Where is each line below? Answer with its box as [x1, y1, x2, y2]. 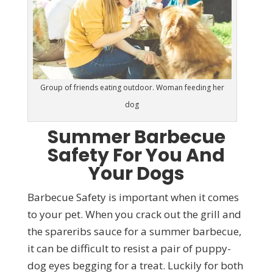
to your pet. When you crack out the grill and [27, 207, 241, 221]
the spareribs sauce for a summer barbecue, [27, 224, 241, 238]
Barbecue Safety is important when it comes [27, 190, 239, 204]
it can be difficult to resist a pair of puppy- [27, 241, 231, 255]
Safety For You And [48, 142, 225, 168]
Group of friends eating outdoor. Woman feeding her [40, 82, 224, 93]
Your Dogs [88, 160, 185, 186]
